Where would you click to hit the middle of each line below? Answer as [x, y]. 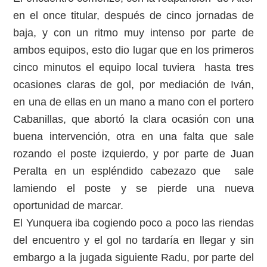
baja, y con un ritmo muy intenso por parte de [133, 33]
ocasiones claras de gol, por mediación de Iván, [133, 85]
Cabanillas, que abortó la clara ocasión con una [133, 119]
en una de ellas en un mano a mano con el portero [133, 102]
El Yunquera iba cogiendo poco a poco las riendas [133, 223]
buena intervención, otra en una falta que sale [133, 136]
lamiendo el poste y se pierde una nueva [133, 188]
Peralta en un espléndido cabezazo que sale [133, 171]
